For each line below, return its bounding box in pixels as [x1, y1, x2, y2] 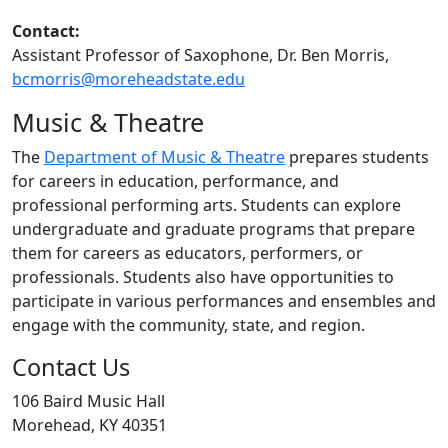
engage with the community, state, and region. [12, 314, 365, 337]
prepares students [285, 146, 429, 169]
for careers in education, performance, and [12, 170, 339, 193]
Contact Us [12, 351, 130, 384]
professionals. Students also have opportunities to [12, 266, 394, 289]
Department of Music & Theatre [44, 146, 285, 169]
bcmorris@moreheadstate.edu [12, 68, 245, 91]
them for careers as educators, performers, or [12, 242, 363, 265]
